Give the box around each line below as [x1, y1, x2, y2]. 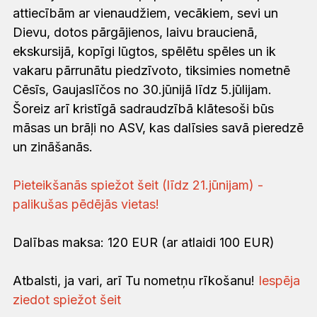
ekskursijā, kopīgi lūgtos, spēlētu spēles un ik [13, 44, 276, 59]
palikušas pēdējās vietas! [13, 197, 159, 212]
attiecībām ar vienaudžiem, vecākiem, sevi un [13, 6, 278, 21]
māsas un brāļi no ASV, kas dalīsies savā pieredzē [13, 120, 304, 136]
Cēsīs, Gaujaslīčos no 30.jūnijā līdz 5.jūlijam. [13, 82, 272, 98]
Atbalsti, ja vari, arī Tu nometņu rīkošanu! [13, 273, 258, 289]
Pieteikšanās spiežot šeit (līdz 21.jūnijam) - [13, 178, 263, 193]
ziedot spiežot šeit [13, 292, 121, 308]
